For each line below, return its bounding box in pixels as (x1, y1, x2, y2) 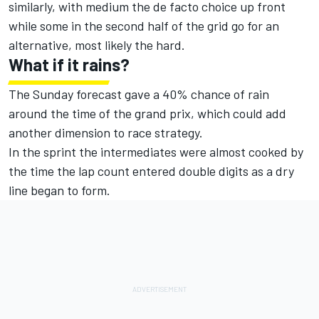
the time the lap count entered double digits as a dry (9, 163, 294, 179)
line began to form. (9, 182, 110, 199)
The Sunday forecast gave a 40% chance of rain (9, 86, 269, 103)
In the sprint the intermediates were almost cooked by (9, 144, 303, 160)
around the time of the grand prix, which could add (9, 105, 286, 122)
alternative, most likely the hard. (9, 37, 185, 53)
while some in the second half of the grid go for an (9, 18, 279, 34)
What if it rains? (9, 54, 130, 75)
